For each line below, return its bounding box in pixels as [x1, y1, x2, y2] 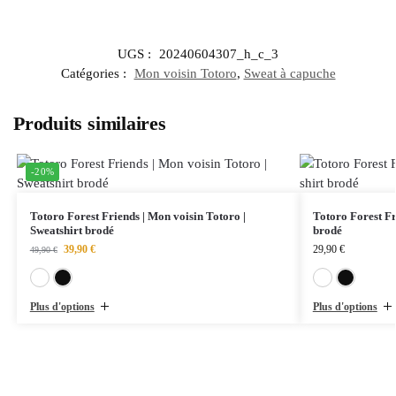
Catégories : [60, 66, 130, 81]
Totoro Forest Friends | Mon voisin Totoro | [29, 209, 246, 224]
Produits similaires [13, 112, 166, 135]
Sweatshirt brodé [29, 224, 114, 238]
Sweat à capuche [243, 66, 336, 81]
